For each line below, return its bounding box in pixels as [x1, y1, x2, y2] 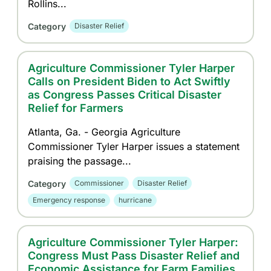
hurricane [119, 195, 152, 204]
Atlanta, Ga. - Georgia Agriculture [28, 126, 181, 138]
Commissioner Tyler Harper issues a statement [28, 140, 240, 152]
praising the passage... [28, 155, 132, 167]
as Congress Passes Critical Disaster [28, 88, 222, 101]
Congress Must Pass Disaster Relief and [28, 249, 240, 262]
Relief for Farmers [28, 102, 124, 114]
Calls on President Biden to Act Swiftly [28, 75, 231, 88]
